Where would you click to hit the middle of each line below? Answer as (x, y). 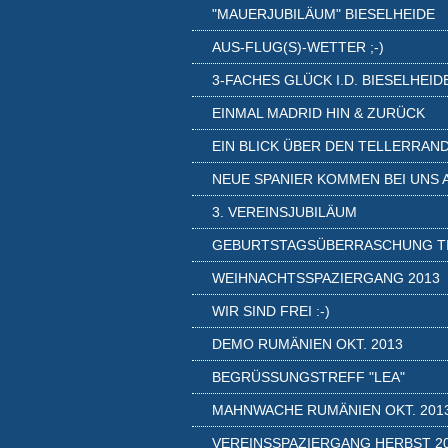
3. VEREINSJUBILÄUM (284, 212)
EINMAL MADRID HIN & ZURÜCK (318, 113)
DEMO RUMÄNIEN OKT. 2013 (307, 344)
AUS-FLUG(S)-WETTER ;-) (298, 47)
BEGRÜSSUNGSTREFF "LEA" (306, 377)
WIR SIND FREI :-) (271, 311)
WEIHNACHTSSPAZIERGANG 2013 (326, 278)
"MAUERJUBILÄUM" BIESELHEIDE (323, 14)
